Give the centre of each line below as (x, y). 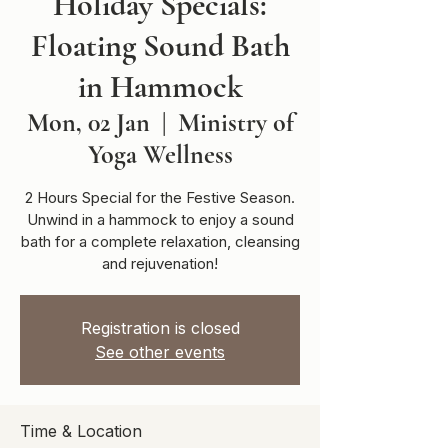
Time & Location (81, 430)
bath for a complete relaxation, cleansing (160, 241)
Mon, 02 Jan (88, 122)
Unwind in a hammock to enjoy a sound (160, 219)
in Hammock (160, 86)
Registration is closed (160, 327)
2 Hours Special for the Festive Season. (160, 197)
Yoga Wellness (160, 154)
